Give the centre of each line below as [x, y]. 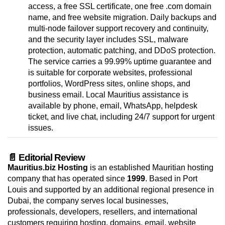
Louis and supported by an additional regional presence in [111, 190]
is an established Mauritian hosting [151, 168]
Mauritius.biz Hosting [48, 168]
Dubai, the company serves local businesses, [88, 201]
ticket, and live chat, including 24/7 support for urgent [121, 117]
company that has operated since [67, 179]
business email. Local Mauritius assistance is [108, 95]
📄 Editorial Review [46, 158]
